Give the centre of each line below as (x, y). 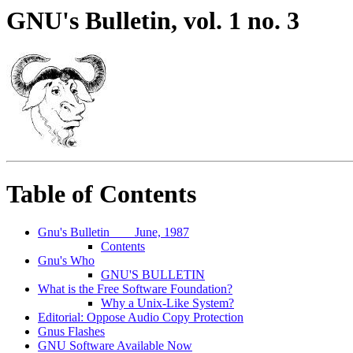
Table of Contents (101, 193)
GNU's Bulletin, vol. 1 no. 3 (153, 20)
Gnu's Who (66, 261)
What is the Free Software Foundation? (135, 289)
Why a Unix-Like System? (167, 303)
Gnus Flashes (71, 332)
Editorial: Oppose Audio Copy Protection (141, 318)
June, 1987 (160, 232)
